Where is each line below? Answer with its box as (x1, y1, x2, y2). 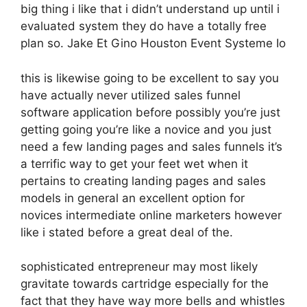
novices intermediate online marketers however (21, 208, 282, 222)
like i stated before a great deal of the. (21, 225, 233, 239)
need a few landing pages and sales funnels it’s (21, 139, 282, 153)
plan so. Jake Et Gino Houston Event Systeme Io (21, 36, 286, 50)
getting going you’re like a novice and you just (21, 122, 271, 136)
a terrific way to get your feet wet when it (21, 156, 248, 171)
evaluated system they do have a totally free (21, 19, 267, 33)
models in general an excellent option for (21, 191, 245, 205)
